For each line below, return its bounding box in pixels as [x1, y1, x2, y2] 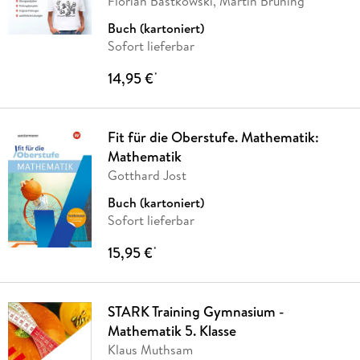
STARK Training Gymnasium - [107, 301, 284, 322]
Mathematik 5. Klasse [107, 321, 236, 342]
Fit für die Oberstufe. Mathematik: [107, 127, 319, 148]
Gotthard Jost [107, 166, 186, 185]
